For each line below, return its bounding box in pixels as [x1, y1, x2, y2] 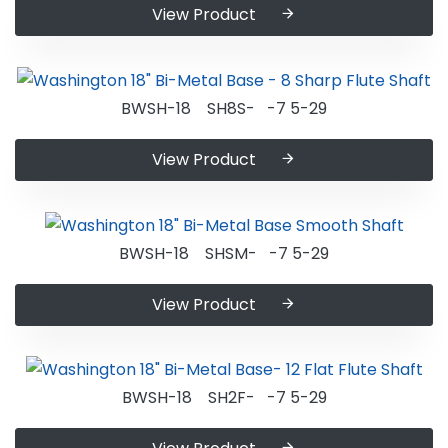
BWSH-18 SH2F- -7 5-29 [121, 386, 327, 410]
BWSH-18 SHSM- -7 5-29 [119, 241, 329, 265]
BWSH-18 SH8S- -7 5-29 [121, 97, 327, 121]
